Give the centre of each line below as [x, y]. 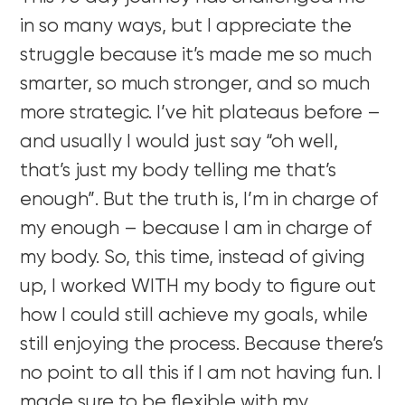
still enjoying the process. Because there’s [202, 344]
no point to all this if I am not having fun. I [201, 373]
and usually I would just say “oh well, [179, 142]
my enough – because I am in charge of [196, 229]
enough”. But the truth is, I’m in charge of [199, 200]
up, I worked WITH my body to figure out [198, 287]
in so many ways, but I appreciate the [186, 26]
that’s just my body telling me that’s [179, 171]
